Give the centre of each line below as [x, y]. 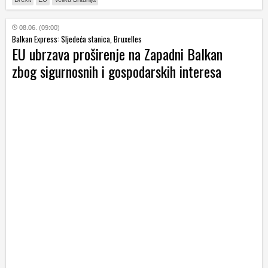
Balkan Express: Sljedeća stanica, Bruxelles [77, 39]
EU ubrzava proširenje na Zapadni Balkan [117, 54]
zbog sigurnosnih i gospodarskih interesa [117, 71]
